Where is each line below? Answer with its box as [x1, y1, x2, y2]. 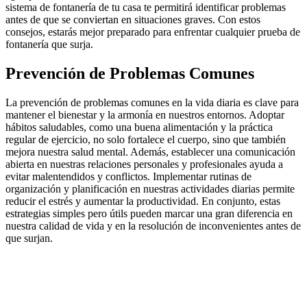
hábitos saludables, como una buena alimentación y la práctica [5, 121, 273, 133]
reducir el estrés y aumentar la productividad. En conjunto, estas [5, 195, 280, 207]
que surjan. [5, 232, 53, 244]
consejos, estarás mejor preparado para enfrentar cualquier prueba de [5, 26, 300, 38]
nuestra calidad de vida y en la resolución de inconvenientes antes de [5, 219, 301, 232]
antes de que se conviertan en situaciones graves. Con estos [5, 14, 260, 26]
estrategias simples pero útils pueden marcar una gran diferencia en [5, 207, 293, 219]
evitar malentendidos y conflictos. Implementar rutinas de [5, 170, 251, 182]
